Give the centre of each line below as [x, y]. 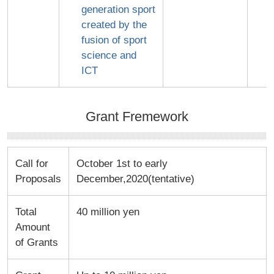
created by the [114, 24]
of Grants [36, 242]
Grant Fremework [137, 117]
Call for [31, 163]
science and [109, 55]
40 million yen [108, 212]
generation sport [118, 9]
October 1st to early [122, 163]
